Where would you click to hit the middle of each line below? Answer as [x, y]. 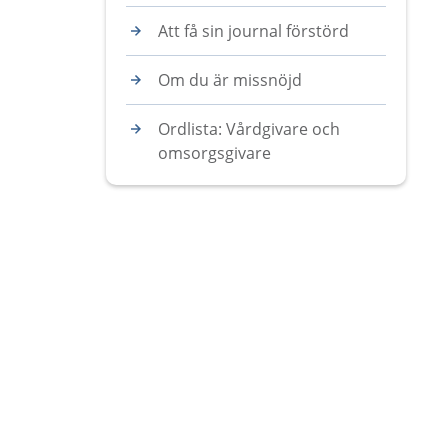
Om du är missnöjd [230, 80]
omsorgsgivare [214, 153]
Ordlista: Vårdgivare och [249, 129]
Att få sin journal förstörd [253, 31]
